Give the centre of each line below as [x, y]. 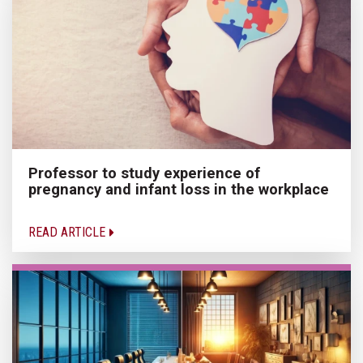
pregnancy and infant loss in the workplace [179, 189]
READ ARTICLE [68, 232]
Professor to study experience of [144, 173]
